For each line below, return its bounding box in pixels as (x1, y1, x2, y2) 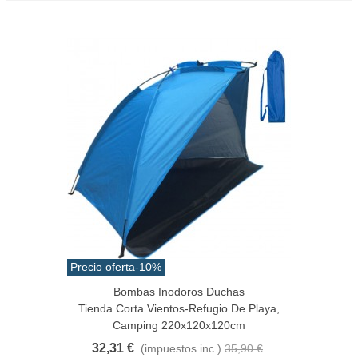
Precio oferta (70, 260, 135, 273)
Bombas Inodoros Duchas (113, 284, 245, 298)
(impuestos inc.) (141, 341, 221, 355)
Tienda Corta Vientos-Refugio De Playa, (78, 301, 280, 315)
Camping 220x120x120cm (113, 318, 245, 332)
